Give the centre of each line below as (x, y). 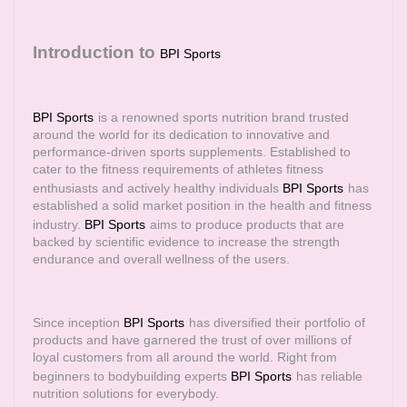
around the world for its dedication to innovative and (181, 134)
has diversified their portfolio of (277, 323)
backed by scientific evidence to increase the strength (186, 242)
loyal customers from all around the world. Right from (185, 357)
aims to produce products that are (247, 224)
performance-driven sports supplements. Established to (192, 152)
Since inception (78, 323)
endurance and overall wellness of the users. (161, 259)
